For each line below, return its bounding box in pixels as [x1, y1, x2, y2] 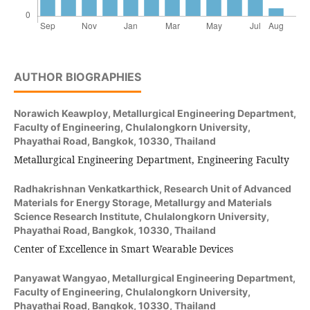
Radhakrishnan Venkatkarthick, [13, 183, 164, 195]
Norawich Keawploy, [13, 107, 113, 120]
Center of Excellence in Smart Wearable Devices [13, 242, 233, 256]
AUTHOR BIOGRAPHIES [13, 70, 141, 84]
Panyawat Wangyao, [13, 272, 112, 284]
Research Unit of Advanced [163, 183, 291, 195]
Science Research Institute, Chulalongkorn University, [13, 210, 269, 223]
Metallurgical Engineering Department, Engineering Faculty [13, 153, 289, 167]
